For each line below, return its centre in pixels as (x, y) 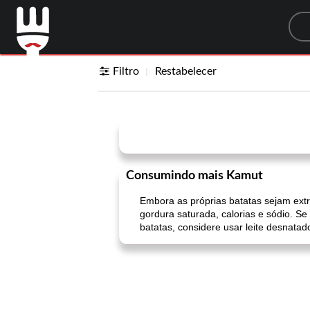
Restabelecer (186, 71)
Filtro (126, 71)
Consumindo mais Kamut (194, 176)
